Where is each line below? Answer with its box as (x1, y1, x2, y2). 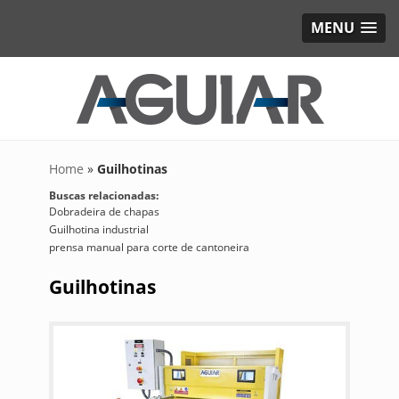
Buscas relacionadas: (48, 188, 159, 203)
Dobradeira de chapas (48, 204, 159, 219)
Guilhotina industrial (48, 222, 149, 237)
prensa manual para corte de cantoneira (48, 240, 249, 255)
